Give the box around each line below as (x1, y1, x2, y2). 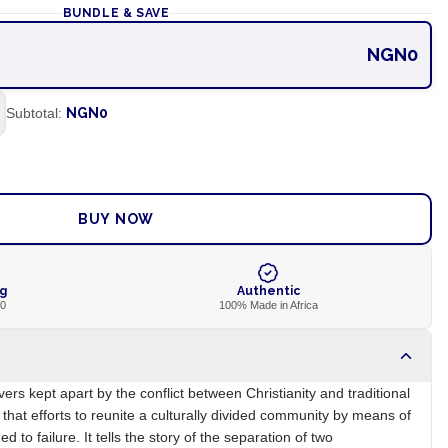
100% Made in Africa (218, 299, 318, 311)
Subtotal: (5, 105, 62, 121)
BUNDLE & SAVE (62, 6, 170, 20)
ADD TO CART (64, 157, 168, 173)
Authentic (236, 284, 300, 298)
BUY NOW (78, 211, 154, 227)
